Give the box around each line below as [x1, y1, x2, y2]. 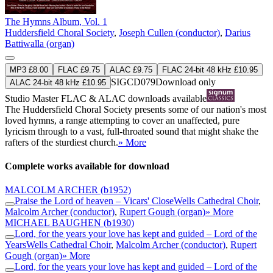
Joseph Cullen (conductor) [119, 27, 220, 38]
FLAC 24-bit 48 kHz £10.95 [162, 65, 258, 74]
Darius [225, 27, 250, 38]
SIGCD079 [111, 76, 155, 87]
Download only [155, 76, 216, 87]
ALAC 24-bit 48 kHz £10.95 [10, 77, 106, 87]
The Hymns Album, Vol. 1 [5, 16, 107, 27]
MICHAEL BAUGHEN [5, 218, 101, 229]
